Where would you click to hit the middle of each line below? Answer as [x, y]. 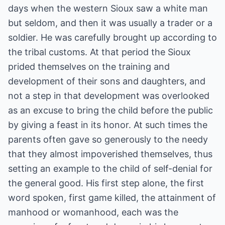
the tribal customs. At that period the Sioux [99, 52]
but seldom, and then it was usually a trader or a [110, 23]
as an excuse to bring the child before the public [110, 110]
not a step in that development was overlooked [109, 96]
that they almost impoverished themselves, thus [110, 154]
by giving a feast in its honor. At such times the [108, 125]
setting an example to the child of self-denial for [110, 168]
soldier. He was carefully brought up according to [113, 37]
